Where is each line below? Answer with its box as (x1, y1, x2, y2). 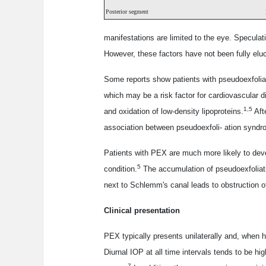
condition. (104, 164, 137, 174)
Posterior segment (106, 8, 148, 15)
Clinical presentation (104, 206, 180, 216)
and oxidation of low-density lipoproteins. (104, 107, 243, 116)
